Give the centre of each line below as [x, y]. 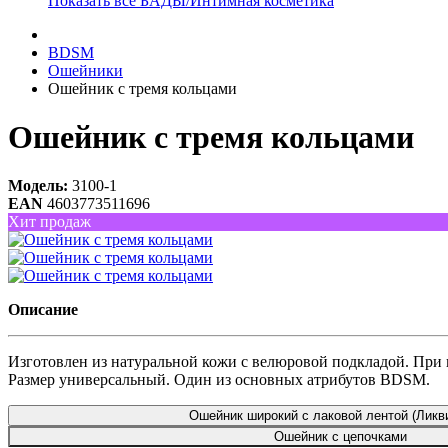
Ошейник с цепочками [340, 437]
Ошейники [85, 70]
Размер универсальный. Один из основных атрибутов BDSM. [219, 380]
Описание [43, 310]
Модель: [38, 186]
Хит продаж [49, 222]
